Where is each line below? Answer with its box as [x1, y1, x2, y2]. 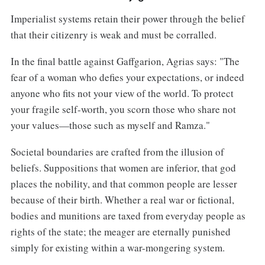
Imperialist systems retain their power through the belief [10, 11, 245, 25]
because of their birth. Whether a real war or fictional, [10, 192, 234, 206]
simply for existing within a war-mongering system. [10, 240, 225, 254]
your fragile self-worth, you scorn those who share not [10, 102, 236, 116]
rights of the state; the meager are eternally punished [10, 224, 231, 238]
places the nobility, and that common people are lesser [10, 176, 237, 190]
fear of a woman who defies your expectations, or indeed [10, 70, 244, 84]
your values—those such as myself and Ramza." [10, 118, 210, 132]
